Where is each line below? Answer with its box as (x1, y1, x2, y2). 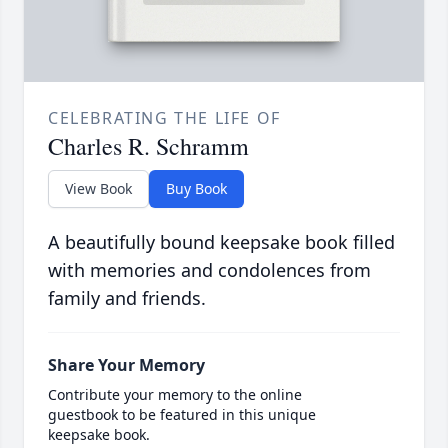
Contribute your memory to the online (48, 385, 302, 405)
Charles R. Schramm (48, 130, 249, 163)
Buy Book (166, 179, 227, 199)
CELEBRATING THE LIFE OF (48, 107, 281, 130)
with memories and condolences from (48, 258, 371, 283)
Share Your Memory (48, 354, 205, 377)
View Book (65, 179, 132, 199)
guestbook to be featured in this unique (48, 405, 316, 425)
